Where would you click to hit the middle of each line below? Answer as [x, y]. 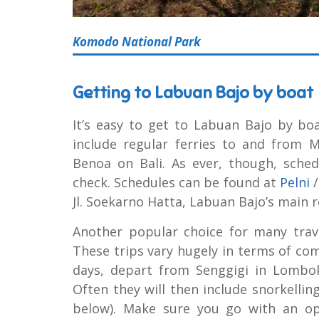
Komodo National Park [137, 41]
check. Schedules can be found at [176, 183]
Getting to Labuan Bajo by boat [193, 93]
